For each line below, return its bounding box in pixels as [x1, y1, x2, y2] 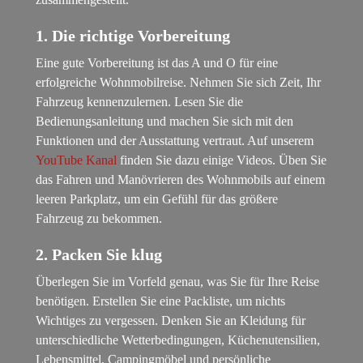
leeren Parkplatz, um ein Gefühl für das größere [36, 192, 279, 207]
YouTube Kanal [36, 153, 117, 168]
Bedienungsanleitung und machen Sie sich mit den [36, 114, 294, 129]
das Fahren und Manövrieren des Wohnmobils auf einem [36, 173, 326, 187]
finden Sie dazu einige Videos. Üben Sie [117, 153, 327, 168]
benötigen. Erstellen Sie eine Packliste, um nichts [36, 294, 286, 309]
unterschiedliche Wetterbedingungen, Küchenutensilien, [36, 333, 321, 348]
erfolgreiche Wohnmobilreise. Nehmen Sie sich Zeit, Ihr [36, 75, 322, 90]
